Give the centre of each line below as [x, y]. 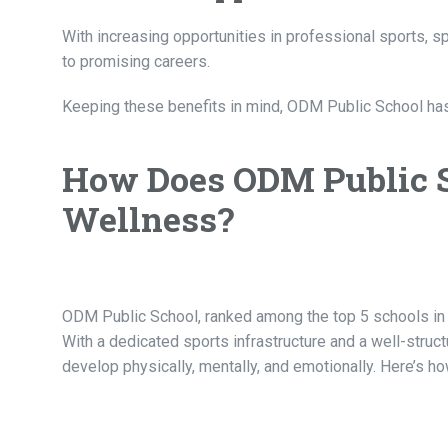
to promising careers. [136, 62]
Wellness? [148, 219]
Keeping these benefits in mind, [174, 107]
